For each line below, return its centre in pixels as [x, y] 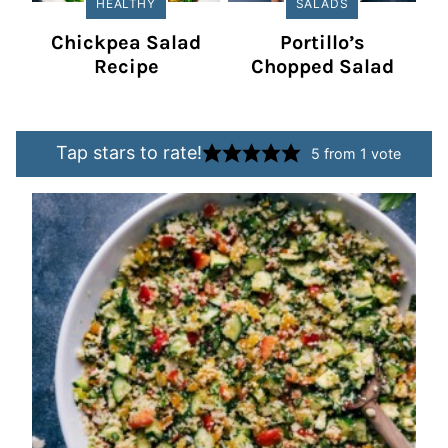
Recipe [126, 66]
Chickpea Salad [126, 42]
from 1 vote [360, 153]
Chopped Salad [322, 66]
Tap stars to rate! [129, 152]
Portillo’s [322, 42]
